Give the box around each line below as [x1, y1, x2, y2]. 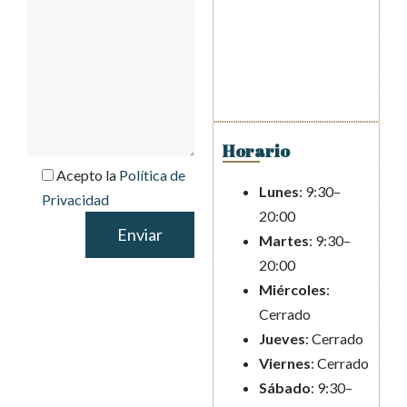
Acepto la [56, 166, 119, 184]
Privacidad [42, 191, 109, 209]
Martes [259, 232, 309, 250]
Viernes [259, 354, 311, 372]
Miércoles [259, 281, 326, 299]
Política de [119, 166, 185, 184]
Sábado [259, 379, 311, 397]
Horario [223, 139, 290, 163]
